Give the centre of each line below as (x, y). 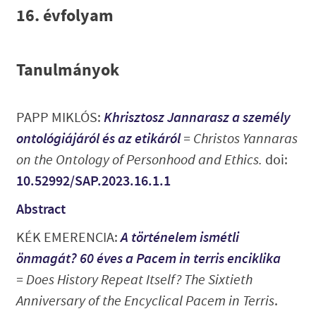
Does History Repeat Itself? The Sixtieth (139, 280)
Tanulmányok (67, 71)
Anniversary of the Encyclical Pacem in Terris (145, 301)
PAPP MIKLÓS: (60, 118)
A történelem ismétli (180, 238)
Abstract (41, 210)
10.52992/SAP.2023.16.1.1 (93, 182)
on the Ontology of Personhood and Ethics (137, 160)
